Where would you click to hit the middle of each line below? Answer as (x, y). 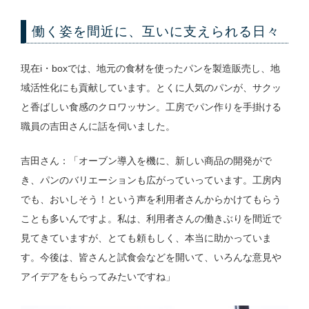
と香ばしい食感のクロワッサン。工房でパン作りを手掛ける (151, 107)
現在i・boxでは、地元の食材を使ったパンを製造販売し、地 (150, 68)
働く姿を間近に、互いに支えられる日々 (156, 31)
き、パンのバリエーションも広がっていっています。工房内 (151, 180)
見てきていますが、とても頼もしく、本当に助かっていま (146, 238)
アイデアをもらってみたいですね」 (98, 277)
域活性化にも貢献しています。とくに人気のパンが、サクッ (151, 87)
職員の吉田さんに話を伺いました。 (98, 126)
